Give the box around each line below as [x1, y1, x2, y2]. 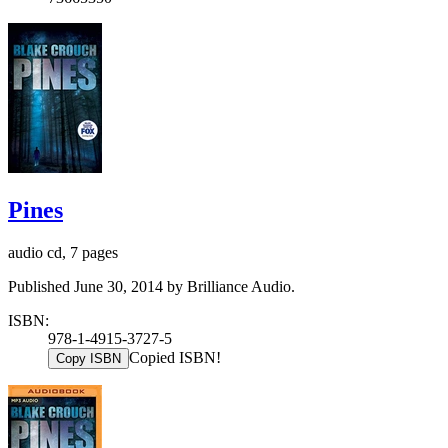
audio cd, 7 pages [8, 243, 118, 261]
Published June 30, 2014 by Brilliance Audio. [8, 277, 295, 295]
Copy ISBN [56, 350, 121, 366]
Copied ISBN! [129, 348, 221, 366]
